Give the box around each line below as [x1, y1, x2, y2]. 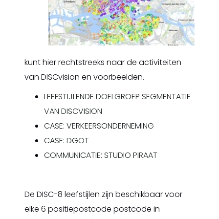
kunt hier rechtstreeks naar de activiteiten [24, 57, 181, 68]
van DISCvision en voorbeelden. [24, 71, 144, 83]
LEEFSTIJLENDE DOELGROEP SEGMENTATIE [44, 91, 191, 102]
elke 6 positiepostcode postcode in [24, 203, 160, 215]
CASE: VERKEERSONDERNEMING [44, 120, 154, 131]
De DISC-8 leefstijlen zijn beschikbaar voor [24, 189, 182, 200]
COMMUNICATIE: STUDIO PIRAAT [44, 150, 157, 161]
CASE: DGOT [44, 135, 89, 146]
